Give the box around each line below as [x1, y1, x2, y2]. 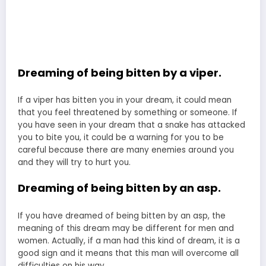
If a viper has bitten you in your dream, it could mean [18, 94, 232, 106]
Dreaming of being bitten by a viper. [18, 65, 221, 80]
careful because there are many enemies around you [18, 144, 234, 156]
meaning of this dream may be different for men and [18, 222, 234, 234]
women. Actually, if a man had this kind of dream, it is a [18, 235, 240, 246]
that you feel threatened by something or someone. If [18, 107, 237, 119]
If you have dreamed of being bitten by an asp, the [18, 210, 226, 221]
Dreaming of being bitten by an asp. [18, 180, 221, 196]
